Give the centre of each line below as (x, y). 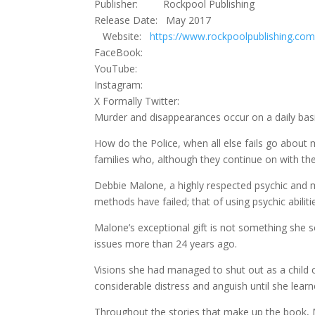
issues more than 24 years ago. (166, 244)
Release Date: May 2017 (156, 20)
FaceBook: (122, 52)
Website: (127, 36)
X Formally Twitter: (140, 101)
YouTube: (117, 69)
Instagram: (120, 85)
